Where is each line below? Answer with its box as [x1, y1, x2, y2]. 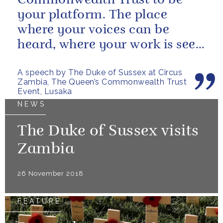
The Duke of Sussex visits [17, 124, 199, 139]
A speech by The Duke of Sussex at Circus [17, 68, 182, 77]
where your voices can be [17, 24, 169, 36]
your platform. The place [17, 9, 167, 21]
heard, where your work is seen [17, 39, 204, 51]
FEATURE [17, 197, 61, 205]
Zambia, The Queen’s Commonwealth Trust [17, 77, 187, 87]
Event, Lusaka [17, 87, 72, 96]
